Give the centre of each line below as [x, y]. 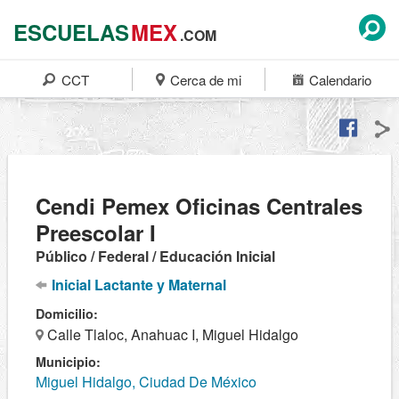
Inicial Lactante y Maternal [138, 285]
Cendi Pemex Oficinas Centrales [199, 206]
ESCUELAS [71, 32]
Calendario [338, 80]
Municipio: [68, 362]
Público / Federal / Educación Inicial [155, 256]
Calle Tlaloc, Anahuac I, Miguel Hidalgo [171, 334]
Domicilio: [67, 313]
